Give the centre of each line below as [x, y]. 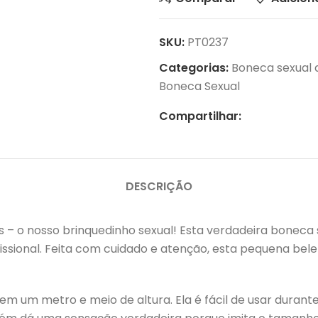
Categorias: [194, 68]
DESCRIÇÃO [159, 186]
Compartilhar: [200, 116]
